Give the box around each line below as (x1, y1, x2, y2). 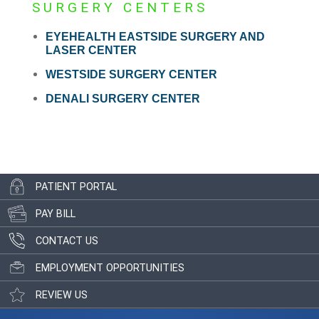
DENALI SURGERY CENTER (45, 93, 200, 105)
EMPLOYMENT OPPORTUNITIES (36, 261, 184, 274)
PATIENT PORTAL (36, 180, 117, 193)
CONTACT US (36, 234, 98, 247)
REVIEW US (36, 288, 88, 301)
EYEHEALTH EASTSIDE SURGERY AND (45, 31, 265, 43)
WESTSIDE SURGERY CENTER (45, 68, 217, 81)
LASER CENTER (45, 44, 137, 57)
